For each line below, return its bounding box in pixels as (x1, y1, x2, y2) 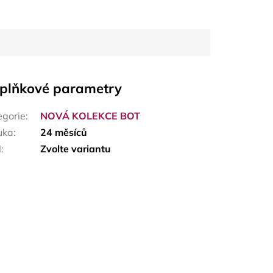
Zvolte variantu (40, 142, 112, 155)
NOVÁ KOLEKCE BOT (40, 109, 141, 122)
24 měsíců (40, 126, 88, 138)
